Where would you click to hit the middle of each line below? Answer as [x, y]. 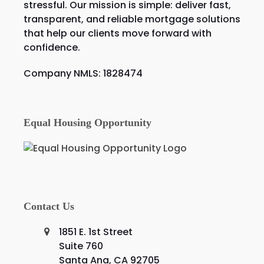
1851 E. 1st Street [95, 232]
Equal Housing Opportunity [87, 122]
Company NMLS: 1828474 [83, 73]
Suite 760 [81, 246]
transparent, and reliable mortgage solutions [132, 19]
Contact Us [49, 206]
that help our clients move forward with [117, 33]
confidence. [52, 47]
